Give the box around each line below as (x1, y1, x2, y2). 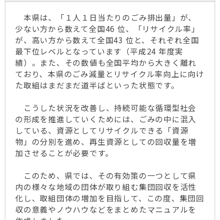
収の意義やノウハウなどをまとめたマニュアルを (15, 204, 197, 215)
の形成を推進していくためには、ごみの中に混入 (15, 113, 197, 125)
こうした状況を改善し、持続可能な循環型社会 (15, 102, 197, 113)
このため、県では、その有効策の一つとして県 (15, 170, 197, 181)
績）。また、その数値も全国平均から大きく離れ (15, 57, 197, 68)
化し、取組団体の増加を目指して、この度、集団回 (15, 192, 205, 204)
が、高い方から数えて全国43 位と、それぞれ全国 (15, 34, 199, 46)
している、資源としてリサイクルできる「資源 (15, 125, 189, 136)
